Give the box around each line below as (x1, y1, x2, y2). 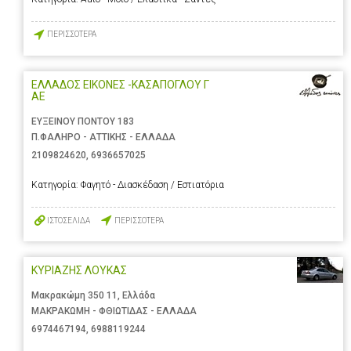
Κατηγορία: (31, 179, 81, 190)
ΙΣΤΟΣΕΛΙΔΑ (47, 215, 90, 225)
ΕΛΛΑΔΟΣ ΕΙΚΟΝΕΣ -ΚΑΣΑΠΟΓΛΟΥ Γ (31, 78, 209, 91)
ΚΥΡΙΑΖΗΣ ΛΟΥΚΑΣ (31, 264, 127, 277)
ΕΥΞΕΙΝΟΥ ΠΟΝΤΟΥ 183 (31, 115, 134, 127)
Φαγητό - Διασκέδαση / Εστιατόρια (81, 179, 224, 190)
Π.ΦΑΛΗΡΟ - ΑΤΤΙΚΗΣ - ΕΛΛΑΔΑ (31, 131, 175, 143)
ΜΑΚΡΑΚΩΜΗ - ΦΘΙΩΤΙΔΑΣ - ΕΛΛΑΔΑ (31, 306, 197, 317)
